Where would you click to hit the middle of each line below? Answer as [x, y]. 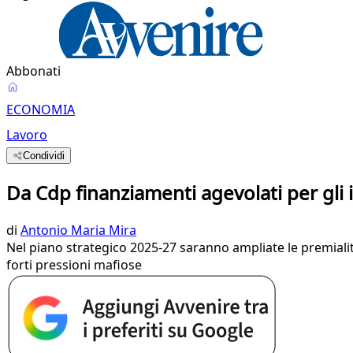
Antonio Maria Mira [78, 230]
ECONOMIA [41, 110]
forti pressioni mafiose [74, 264]
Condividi [44, 156]
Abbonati [33, 71]
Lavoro [27, 135]
